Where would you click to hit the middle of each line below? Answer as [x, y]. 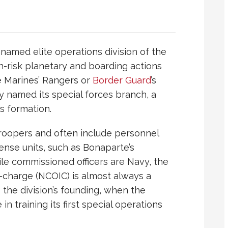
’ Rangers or [65, 80]
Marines [21, 80]
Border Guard [122, 80]
